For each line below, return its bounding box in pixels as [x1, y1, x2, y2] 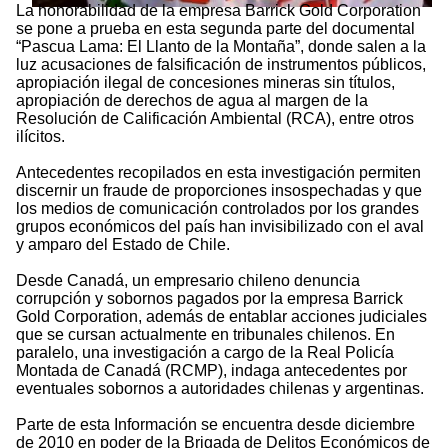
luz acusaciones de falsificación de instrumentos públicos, [16, 56, 426, 74]
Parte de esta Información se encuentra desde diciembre [16, 416, 415, 434]
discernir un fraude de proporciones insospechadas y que [16, 182, 422, 200]
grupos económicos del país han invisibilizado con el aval [16, 218, 424, 236]
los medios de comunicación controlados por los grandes [16, 200, 419, 218]
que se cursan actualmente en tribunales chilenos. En [16, 326, 395, 344]
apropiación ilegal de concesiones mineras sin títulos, [16, 74, 395, 92]
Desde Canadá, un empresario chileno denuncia [16, 272, 360, 290]
